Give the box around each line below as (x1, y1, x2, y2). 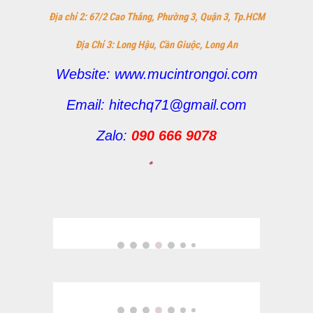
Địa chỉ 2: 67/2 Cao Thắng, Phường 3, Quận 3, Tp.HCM (48, 10, 265, 23)
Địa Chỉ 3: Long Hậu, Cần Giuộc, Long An (75, 38, 238, 51)
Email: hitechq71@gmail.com (66, 96, 247, 112)
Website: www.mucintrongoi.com (55, 66, 258, 82)
